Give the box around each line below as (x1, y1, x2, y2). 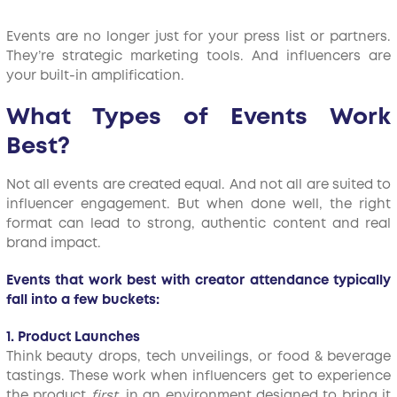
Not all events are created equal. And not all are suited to (5, 179, 392, 191)
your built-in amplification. (5, 70, 184, 82)
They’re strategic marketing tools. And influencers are (5, 51, 392, 63)
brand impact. (5, 237, 101, 250)
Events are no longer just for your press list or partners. (5, 31, 392, 43)
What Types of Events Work (5, 107, 392, 128)
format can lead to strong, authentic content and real (5, 218, 392, 230)
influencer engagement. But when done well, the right (5, 198, 392, 211)
